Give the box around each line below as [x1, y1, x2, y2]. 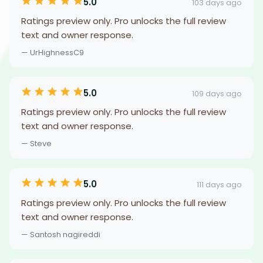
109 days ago [192, 87, 242, 99]
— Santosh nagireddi [21, 229, 100, 240]
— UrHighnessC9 [21, 47, 84, 58]
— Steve [21, 138, 52, 149]
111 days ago [197, 178, 242, 190]
